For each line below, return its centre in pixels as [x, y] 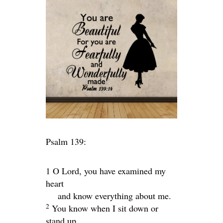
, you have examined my [122, 170]
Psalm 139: [66, 141]
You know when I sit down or [105, 208]
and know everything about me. [114, 195]
